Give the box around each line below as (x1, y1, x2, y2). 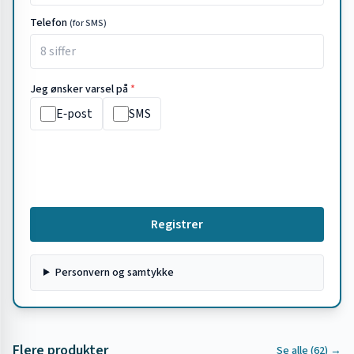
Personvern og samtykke (55, 265, 174, 281)
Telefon (30, 15, 67, 31)
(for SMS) (70, 17, 107, 30)
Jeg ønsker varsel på (30, 81, 130, 97)
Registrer (151, 216, 203, 233)
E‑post (56, 105, 92, 122)
